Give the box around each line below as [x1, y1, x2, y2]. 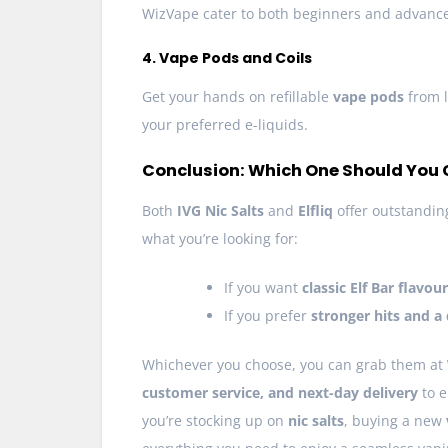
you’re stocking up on [142, 411, 288, 431]
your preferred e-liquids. [142, 115, 308, 135]
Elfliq [298, 201, 333, 221]
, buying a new [344, 411, 446, 431]
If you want [224, 278, 302, 298]
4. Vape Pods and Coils [142, 48, 312, 69]
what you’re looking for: [142, 229, 298, 249]
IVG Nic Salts [177, 201, 264, 221]
